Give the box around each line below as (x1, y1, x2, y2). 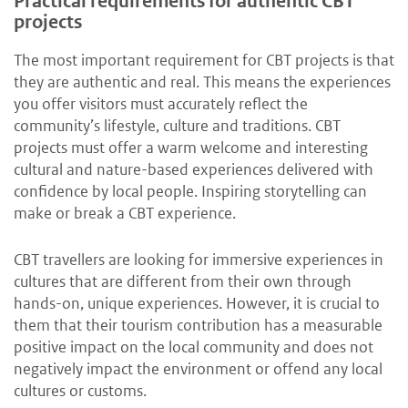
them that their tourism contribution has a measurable (14, 315, 382, 336)
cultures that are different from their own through (14, 271, 352, 292)
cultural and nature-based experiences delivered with (14, 159, 373, 180)
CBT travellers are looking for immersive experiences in (14, 250, 383, 270)
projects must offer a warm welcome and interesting (14, 138, 368, 158)
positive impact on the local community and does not (14, 337, 373, 358)
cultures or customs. (14, 381, 147, 402)
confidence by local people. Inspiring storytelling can (14, 181, 367, 202)
